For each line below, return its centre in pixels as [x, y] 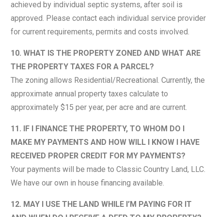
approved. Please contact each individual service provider [108, 18]
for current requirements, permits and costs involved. [100, 31]
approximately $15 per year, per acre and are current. [99, 107]
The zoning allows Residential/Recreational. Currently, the [108, 80]
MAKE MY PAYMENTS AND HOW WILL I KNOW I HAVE [105, 142]
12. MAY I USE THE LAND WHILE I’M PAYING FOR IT [101, 204]
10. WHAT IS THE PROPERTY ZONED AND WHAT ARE [106, 53]
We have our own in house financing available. [88, 183]
